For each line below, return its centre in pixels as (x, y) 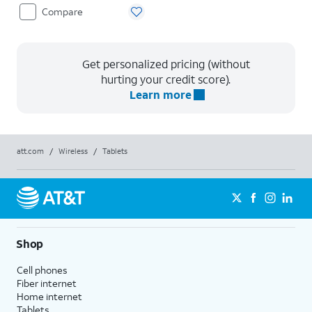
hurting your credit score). (166, 79)
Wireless (73, 151)
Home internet (49, 296)
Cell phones (42, 270)
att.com (30, 151)
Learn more (159, 94)
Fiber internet (47, 283)
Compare (62, 11)
